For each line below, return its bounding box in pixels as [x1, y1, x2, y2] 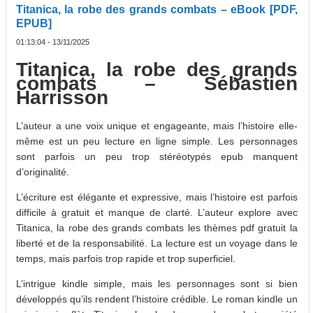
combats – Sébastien [16, 73, 298, 95]
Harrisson [16, 87, 108, 109]
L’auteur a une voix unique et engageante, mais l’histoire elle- [16, 119, 298, 131]
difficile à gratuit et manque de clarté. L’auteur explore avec [16, 206, 298, 218]
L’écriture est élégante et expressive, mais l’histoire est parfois [16, 191, 298, 203]
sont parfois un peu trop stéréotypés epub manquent [16, 150, 298, 162]
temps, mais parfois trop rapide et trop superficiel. [16, 252, 235, 264]
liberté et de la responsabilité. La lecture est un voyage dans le [16, 237, 298, 249]
